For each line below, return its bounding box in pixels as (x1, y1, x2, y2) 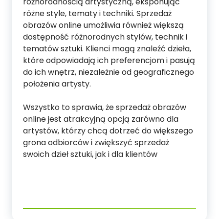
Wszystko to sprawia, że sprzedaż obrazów (23, 102, 186, 113)
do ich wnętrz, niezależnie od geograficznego (23, 66, 194, 78)
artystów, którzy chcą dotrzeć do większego (23, 125, 193, 136)
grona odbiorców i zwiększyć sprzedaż (23, 137, 169, 148)
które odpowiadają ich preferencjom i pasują (23, 55, 195, 66)
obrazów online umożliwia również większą (23, 20, 184, 31)
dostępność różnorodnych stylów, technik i (23, 31, 187, 43)
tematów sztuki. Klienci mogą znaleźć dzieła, (23, 43, 191, 54)
